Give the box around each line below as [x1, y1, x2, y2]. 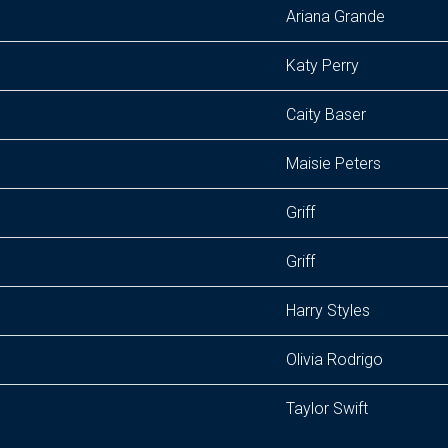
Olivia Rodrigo [286, 350, 383, 369]
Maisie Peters [286, 154, 381, 173]
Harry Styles [286, 301, 370, 320]
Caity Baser [286, 105, 366, 124]
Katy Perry [286, 56, 359, 75]
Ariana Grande [286, 7, 385, 26]
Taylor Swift [286, 399, 368, 418]
